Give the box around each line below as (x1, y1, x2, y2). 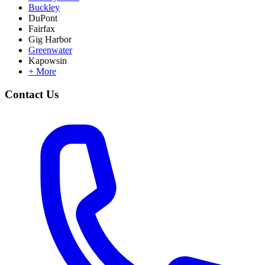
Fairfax (28, 24, 55, 34)
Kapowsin (28, 56, 67, 66)
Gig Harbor (28, 34, 72, 45)
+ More (28, 66, 56, 77)
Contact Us (5, 88, 59, 101)
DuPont (28, 13, 57, 24)
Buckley (28, 2, 60, 13)
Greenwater (28, 45, 72, 56)
